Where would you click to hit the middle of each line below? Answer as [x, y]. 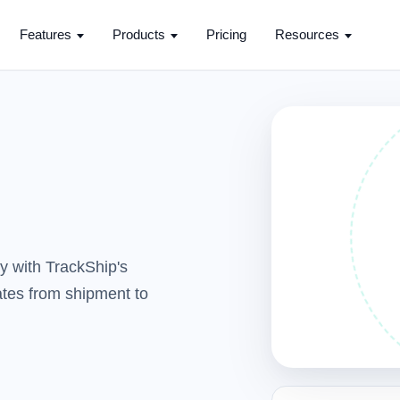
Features [46, 34]
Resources [307, 34]
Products [139, 34]
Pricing [226, 34]
